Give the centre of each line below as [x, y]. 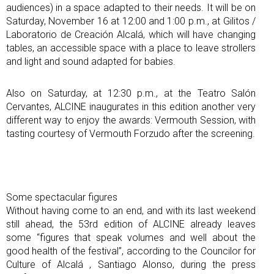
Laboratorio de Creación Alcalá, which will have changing [131, 34]
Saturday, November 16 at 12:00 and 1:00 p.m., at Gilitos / [131, 21]
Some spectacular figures [62, 197]
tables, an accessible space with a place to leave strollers [131, 48]
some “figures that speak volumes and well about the [131, 237]
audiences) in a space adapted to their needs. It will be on [131, 7]
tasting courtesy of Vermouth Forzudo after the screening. [131, 133]
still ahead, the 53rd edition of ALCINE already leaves [131, 224]
